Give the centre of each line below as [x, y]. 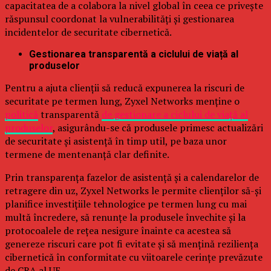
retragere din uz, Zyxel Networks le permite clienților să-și [133, 191]
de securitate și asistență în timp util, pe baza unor [116, 141]
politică [21, 115]
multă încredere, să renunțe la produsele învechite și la [125, 217]
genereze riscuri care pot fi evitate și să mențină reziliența [132, 244]
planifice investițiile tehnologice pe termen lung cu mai [126, 204]
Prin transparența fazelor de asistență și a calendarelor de [132, 178]
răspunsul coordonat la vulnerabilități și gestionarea [119, 19]
